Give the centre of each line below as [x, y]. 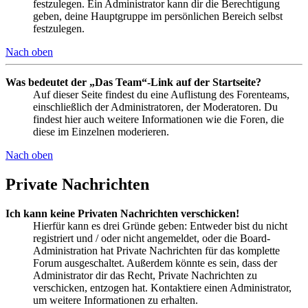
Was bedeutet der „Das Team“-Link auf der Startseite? [133, 82]
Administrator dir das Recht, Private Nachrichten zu [145, 275]
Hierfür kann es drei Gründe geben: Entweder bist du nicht [160, 225]
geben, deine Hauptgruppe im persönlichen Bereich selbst [158, 16]
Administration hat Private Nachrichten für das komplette [156, 250]
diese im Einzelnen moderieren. [101, 131]
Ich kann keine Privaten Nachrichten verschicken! [122, 213]
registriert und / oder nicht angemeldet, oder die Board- [152, 238]
